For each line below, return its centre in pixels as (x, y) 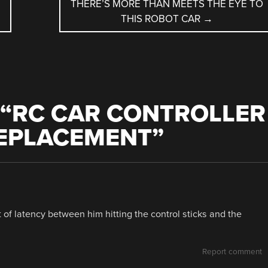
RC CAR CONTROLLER (138, 114)
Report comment (232, 252)
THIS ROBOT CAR (162, 19)
